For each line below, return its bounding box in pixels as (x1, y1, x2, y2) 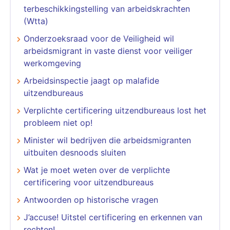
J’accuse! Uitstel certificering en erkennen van (24, 212, 202, 222)
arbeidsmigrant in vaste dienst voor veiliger (24, 45, 193, 56)
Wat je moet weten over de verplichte (24, 164, 170, 175)
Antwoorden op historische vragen (24, 194, 158, 205)
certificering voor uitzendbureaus (24, 177, 154, 187)
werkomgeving (24, 57, 81, 68)
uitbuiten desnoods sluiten (24, 147, 126, 158)
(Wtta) (24, 15, 48, 26)
